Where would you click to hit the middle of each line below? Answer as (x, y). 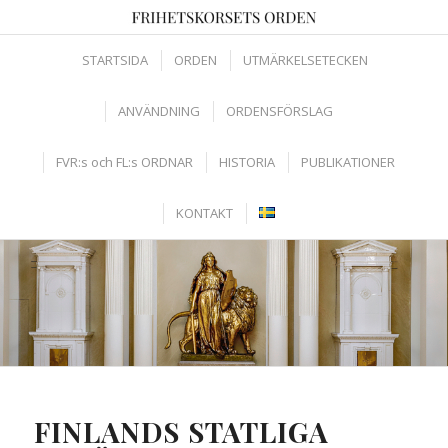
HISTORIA (246, 162)
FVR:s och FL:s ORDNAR (124, 162)
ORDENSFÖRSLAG (279, 111)
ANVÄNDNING (158, 111)
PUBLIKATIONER (347, 162)
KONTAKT (204, 213)
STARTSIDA (114, 60)
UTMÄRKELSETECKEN (305, 60)
